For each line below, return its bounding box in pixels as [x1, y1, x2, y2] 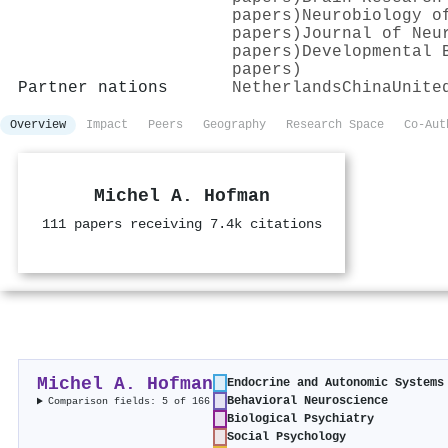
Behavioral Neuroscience [227, 394, 388, 409]
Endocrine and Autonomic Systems [227, 376, 444, 391]
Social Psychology [227, 430, 346, 445]
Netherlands [232, 78, 342, 97]
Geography [203, 117, 266, 132]
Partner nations [18, 78, 168, 97]
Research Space [286, 117, 384, 132]
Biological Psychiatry [227, 412, 374, 427]
